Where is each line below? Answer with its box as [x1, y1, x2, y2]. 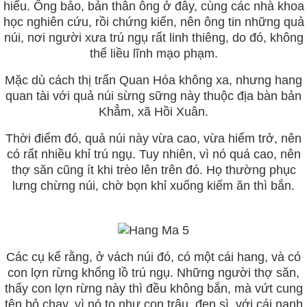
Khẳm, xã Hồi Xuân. [99, 104, 208, 119]
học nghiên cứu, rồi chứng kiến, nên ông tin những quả [3, 14, 304, 29]
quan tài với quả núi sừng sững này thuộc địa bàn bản [5, 88, 302, 103]
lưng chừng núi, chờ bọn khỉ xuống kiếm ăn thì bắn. [12, 178, 295, 193]
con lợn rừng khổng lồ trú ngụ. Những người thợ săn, [8, 266, 299, 280]
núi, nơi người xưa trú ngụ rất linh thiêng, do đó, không [3, 30, 304, 45]
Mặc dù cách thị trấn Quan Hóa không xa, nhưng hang [5, 73, 302, 87]
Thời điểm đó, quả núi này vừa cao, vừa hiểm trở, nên [5, 131, 302, 145]
